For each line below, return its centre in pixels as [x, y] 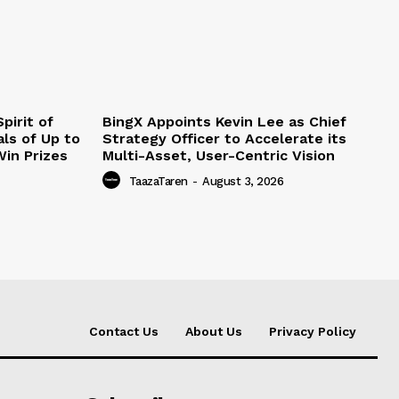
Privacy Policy [313, 332]
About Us [214, 332]
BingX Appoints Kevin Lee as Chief [224, 122]
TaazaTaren [158, 182]
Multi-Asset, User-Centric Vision [219, 156]
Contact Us [124, 332]
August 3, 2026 [243, 182]
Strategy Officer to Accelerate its [224, 139]
